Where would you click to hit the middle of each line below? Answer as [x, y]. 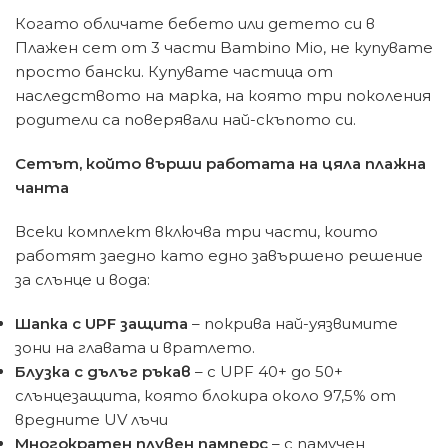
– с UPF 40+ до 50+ [267, 372]
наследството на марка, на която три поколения [223, 96]
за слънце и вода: [82, 280]
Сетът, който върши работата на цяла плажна [220, 164]
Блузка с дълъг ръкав [103, 372]
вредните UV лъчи [91, 420]
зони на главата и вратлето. [135, 348]
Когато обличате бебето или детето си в [195, 24]
